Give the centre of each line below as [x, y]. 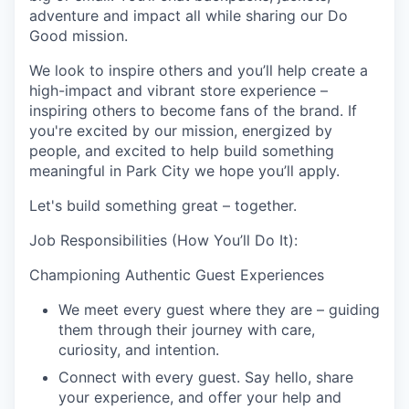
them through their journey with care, [187, 330]
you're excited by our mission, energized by [181, 131]
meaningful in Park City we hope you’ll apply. [184, 171]
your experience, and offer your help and [200, 397]
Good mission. [79, 36]
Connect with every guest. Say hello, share [206, 377]
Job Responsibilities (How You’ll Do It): [163, 240]
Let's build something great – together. [163, 205]
